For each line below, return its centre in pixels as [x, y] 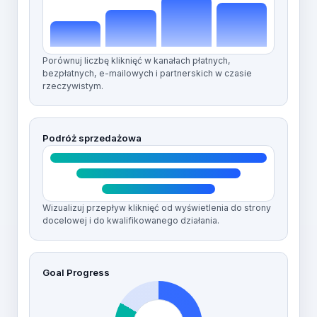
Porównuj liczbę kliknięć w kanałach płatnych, [137, 60]
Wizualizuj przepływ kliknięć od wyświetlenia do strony [157, 208]
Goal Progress [76, 272]
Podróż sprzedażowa [92, 138]
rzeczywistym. [73, 86]
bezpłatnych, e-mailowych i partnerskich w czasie [147, 73]
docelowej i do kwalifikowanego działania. [131, 220]
